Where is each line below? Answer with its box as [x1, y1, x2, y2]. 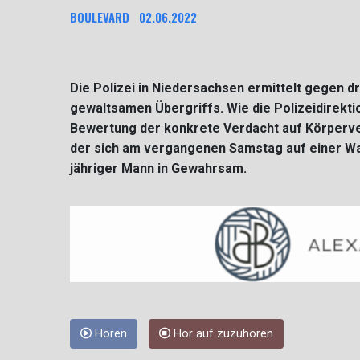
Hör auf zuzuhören [170, 327, 273, 342]
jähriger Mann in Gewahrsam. [70, 161, 247, 177]
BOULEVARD [70, 8, 129, 27]
